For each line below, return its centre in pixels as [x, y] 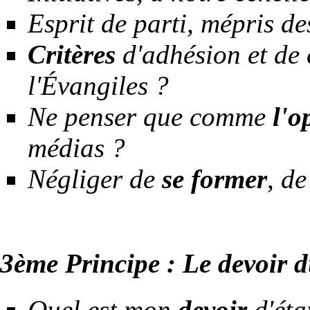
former [229, 179]
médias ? [76, 148]
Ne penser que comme [150, 117]
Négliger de [95, 179]
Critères [72, 55]
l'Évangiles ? [98, 86]
